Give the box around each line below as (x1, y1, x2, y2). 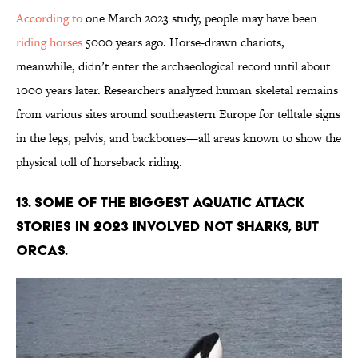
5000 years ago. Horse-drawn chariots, (82, 34, 284, 51)
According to (16, 10, 82, 27)
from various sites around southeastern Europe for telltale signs (16, 105, 340, 123)
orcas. (16, 241, 71, 259)
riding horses (16, 34, 82, 51)
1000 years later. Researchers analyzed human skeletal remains (16, 82, 338, 99)
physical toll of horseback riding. (16, 153, 182, 171)
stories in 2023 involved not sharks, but (16, 217, 319, 235)
